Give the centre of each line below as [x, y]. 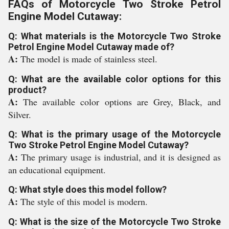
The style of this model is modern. [84, 201]
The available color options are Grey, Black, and [122, 102]
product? [27, 90]
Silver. [20, 114]
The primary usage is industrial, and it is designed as [121, 157]
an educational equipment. [57, 170]
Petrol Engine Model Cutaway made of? [91, 47]
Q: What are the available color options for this [114, 79]
